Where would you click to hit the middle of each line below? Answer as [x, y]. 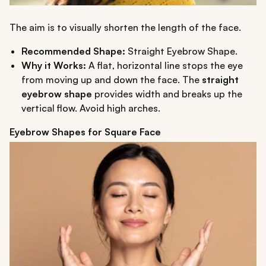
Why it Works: [54, 65]
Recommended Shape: [73, 51]
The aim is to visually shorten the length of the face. [125, 27]
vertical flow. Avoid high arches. [91, 108]
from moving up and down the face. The [112, 79]
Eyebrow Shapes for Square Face [85, 132]
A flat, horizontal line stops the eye [164, 65]
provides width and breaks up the [167, 94]
